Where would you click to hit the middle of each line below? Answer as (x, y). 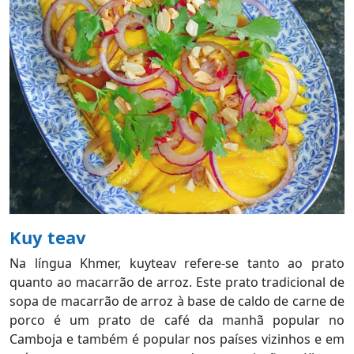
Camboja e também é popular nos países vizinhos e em (177, 339)
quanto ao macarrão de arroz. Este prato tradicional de (177, 282)
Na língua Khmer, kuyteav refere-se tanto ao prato (177, 263)
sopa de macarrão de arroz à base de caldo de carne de (177, 301)
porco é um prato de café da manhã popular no (177, 320)
